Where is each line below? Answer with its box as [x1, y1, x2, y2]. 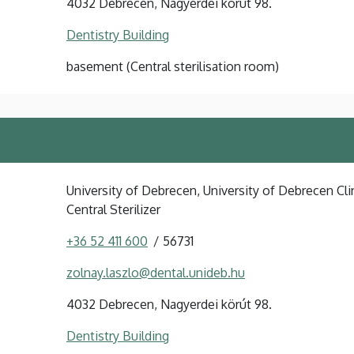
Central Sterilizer [66, 201, 160, 217]
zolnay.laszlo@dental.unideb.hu [66, 264, 245, 281]
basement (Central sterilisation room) [66, 58, 279, 74]
